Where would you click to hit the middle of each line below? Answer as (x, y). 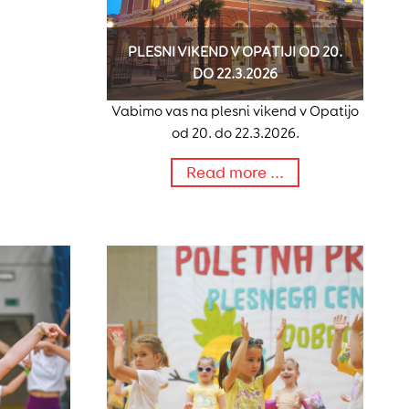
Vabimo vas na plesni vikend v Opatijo (235, 111)
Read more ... (235, 173)
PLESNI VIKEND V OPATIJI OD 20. (235, 52)
